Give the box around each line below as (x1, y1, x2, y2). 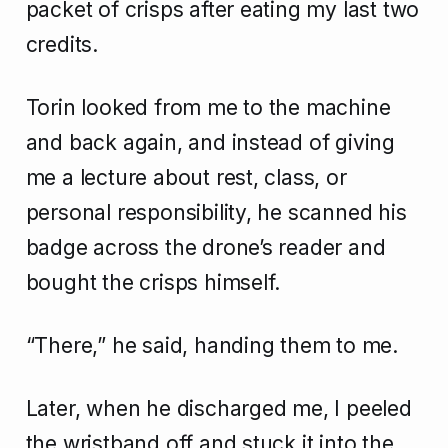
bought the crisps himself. (25, 270, 281, 296)
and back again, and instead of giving (25, 130, 395, 156)
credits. (25, 32, 99, 58)
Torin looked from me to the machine (25, 95, 391, 121)
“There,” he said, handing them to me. (25, 333, 398, 359)
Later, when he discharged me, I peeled (25, 396, 412, 422)
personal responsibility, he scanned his (25, 200, 407, 226)
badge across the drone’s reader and (25, 235, 386, 261)
